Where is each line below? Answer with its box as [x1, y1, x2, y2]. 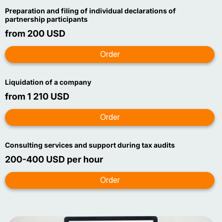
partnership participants [5, 15, 88, 23]
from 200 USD [5, 28, 65, 39]
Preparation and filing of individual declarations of [5, 6, 176, 15]
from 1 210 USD [5, 91, 69, 102]
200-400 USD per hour [5, 154, 103, 165]
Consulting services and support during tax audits [5, 141, 175, 149]
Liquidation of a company [5, 78, 91, 86]
